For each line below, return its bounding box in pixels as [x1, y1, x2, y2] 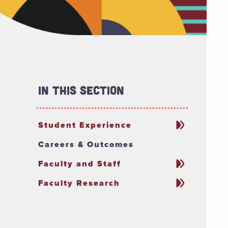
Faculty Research [38, 177, 121, 189]
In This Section [38, 83, 125, 98]
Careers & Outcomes [38, 138, 134, 151]
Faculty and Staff [38, 158, 122, 170]
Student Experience [38, 119, 132, 131]
